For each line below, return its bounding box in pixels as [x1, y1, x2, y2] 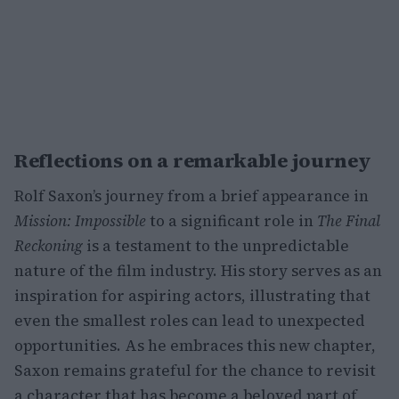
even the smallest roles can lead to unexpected [14, 310, 365, 331]
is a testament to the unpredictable [83, 235, 349, 256]
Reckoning [14, 235, 83, 256]
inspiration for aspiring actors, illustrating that [14, 285, 370, 306]
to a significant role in [146, 210, 317, 232]
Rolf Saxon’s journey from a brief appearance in [14, 185, 369, 207]
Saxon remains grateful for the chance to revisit [14, 360, 376, 381]
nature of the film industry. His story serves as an [14, 260, 382, 281]
